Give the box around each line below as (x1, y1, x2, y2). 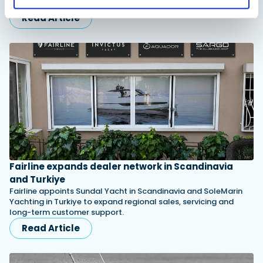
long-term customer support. (9, 207, 124, 218)
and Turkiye (9, 173, 67, 186)
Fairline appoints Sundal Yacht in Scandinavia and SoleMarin (9, 186, 242, 197)
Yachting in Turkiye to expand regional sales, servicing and (9, 196, 234, 207)
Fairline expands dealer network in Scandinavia (9, 160, 233, 173)
